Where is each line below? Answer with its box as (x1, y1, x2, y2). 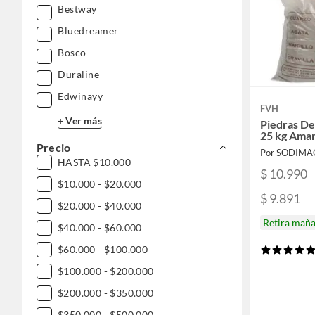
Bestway (58, 3, 97, 15)
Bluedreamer (58, 25, 119, 37)
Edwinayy (58, 90, 103, 102)
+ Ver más (58, 114, 102, 127)
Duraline (58, 68, 99, 80)
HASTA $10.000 (58, 156, 131, 168)
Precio (37, 141, 71, 154)
